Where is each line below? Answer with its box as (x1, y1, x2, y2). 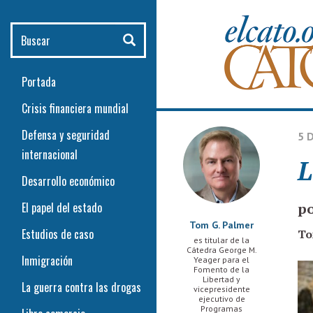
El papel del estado (22, 199, 102, 216)
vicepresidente (193, 284, 250, 294)
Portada (22, 73, 56, 90)
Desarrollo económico (22, 173, 115, 189)
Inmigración (22, 252, 73, 269)
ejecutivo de (198, 293, 245, 304)
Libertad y (203, 274, 241, 284)
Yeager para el (194, 254, 250, 265)
